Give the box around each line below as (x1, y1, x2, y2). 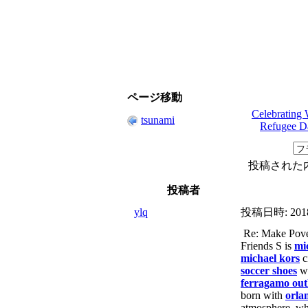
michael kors (241, 252, 300, 264)
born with (241, 289, 285, 301)
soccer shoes (241, 265, 297, 276)
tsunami (141, 114, 175, 126)
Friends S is (241, 240, 294, 252)
